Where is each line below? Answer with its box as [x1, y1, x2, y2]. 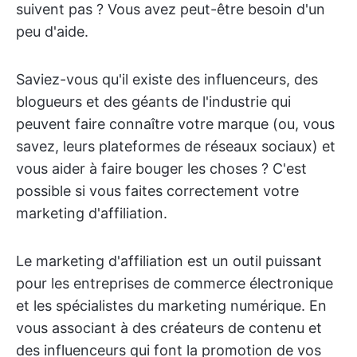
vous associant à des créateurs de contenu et [16, 320, 322, 336]
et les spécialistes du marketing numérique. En [16, 297, 327, 314]
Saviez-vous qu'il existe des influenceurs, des [16, 71, 318, 88]
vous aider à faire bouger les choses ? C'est [16, 160, 307, 177]
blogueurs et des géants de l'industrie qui [16, 93, 291, 110]
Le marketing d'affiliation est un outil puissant [16, 253, 322, 269]
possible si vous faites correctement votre [16, 182, 299, 199]
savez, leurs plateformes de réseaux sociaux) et [16, 138, 335, 155]
